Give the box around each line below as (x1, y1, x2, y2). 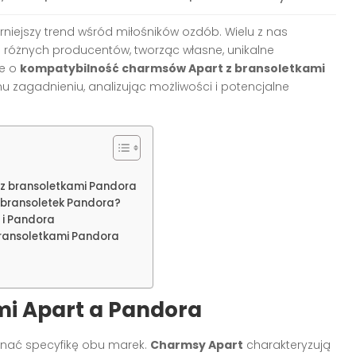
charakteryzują (243, 336, 331, 353)
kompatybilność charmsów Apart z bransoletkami (20, 60, 325, 76)
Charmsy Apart (150, 336, 243, 353)
